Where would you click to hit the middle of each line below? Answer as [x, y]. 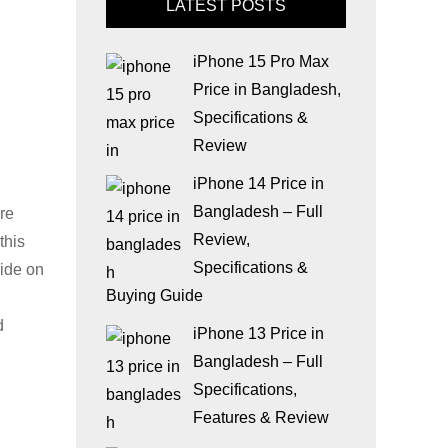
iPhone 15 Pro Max [261, 61]
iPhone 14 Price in [258, 183]
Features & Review [261, 417]
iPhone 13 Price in [258, 333]
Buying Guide [154, 295]
